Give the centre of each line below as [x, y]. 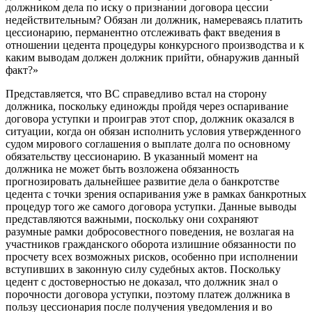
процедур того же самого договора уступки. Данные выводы [151, 206]
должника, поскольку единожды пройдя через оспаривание [147, 106]
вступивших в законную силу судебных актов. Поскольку [143, 269]
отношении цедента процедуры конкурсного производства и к [155, 45]
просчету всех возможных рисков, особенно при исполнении [152, 256]
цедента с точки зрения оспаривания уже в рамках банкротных [156, 194]
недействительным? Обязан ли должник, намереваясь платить [154, 19]
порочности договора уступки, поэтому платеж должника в [148, 294]
